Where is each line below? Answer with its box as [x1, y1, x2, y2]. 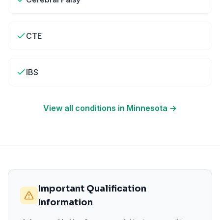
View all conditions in [43, 103, 127, 113]
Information [38, 197, 93, 208]
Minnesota [127, 103, 167, 113]
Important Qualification [38, 183, 146, 194]
